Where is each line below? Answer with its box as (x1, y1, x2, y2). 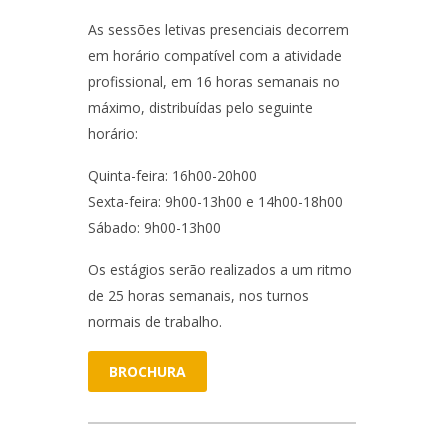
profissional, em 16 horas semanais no (88, 72, 341, 91)
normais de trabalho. (88, 312, 223, 331)
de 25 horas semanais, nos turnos (88, 286, 310, 305)
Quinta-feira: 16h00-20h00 (88, 166, 258, 185)
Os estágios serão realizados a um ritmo (88, 260, 353, 279)
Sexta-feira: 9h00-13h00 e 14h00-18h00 (88, 192, 344, 211)
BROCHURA (109, 362, 187, 381)
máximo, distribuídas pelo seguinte (88, 98, 314, 117)
